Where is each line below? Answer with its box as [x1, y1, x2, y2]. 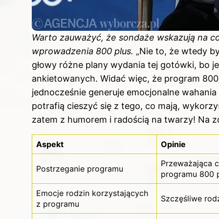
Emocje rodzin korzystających [36, 188, 148, 198]
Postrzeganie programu [36, 164, 123, 174]
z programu [36, 199, 79, 209]
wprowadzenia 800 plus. [32, 46, 133, 57]
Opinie [161, 139, 186, 150]
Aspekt [36, 139, 64, 150]
